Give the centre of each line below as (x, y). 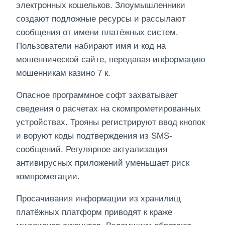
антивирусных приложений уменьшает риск (103, 163)
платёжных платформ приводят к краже (94, 212)
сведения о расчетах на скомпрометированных (108, 109)
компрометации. (48, 177)
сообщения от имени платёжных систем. (97, 33)
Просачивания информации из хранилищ (98, 199)
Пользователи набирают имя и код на (91, 46)
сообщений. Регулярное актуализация (92, 150)
